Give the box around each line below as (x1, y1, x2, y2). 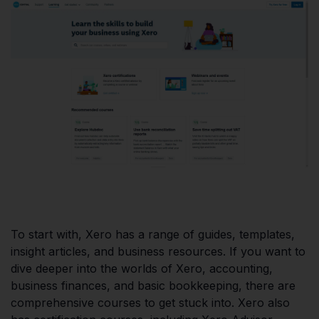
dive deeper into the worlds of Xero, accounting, (11, 261, 273, 276)
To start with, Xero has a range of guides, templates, (11, 226, 295, 241)
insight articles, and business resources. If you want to (11, 244, 305, 258)
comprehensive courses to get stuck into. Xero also (11, 295, 290, 310)
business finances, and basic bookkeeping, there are (11, 278, 296, 293)
